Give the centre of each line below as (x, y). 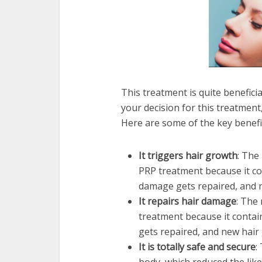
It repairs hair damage (187, 201)
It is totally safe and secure (197, 247)
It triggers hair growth (188, 156)
